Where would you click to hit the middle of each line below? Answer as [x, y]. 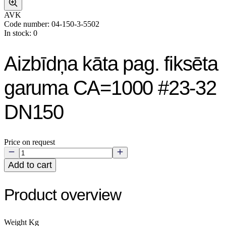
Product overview [63, 195]
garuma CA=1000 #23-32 [110, 88]
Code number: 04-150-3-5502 [52, 24]
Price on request [30, 142]
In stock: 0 [21, 33]
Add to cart [30, 165]
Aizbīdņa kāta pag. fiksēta [111, 63]
